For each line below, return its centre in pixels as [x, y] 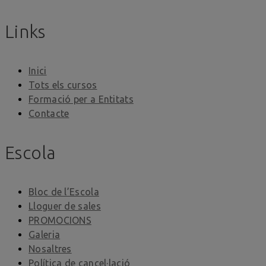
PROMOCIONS [60, 220]
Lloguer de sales [65, 206]
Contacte [49, 113]
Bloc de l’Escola [64, 191]
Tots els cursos [63, 85]
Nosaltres [50, 248]
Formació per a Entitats [81, 99]
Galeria [45, 234]
